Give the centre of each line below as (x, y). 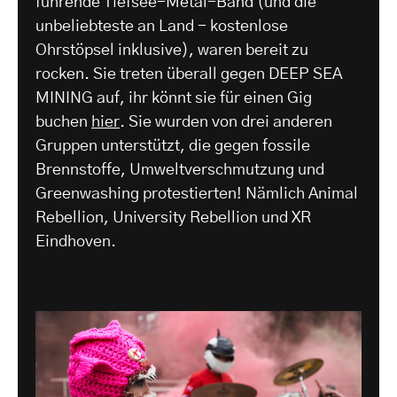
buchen (63, 122)
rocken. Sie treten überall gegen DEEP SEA (189, 74)
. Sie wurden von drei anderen (226, 122)
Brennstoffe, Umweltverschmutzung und (180, 170)
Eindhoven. (76, 242)
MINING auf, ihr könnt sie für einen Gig (174, 98)
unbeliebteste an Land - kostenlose (162, 27)
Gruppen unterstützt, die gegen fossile (173, 146)
